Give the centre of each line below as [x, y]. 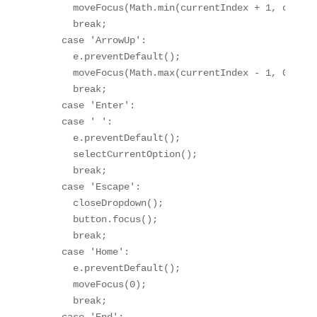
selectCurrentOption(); [118, 155]
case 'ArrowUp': [92, 41]
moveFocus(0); [92, 285]
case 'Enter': [87, 106]
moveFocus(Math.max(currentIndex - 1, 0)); [172, 73]
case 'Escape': [90, 187]
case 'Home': [84, 252]
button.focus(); [98, 220]
